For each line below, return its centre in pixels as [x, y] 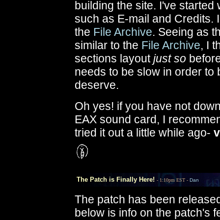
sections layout [114, 58]
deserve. [97, 85]
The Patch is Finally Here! [113, 179]
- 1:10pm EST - [173, 180]
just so [170, 58]
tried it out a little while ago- [144, 133]
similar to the [108, 45]
